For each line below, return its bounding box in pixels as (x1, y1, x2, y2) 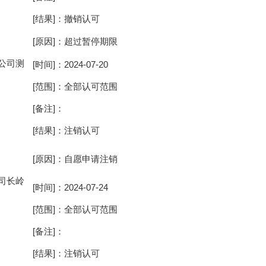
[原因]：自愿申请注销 (33, 154, 118, 164)
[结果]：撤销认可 (33, 14, 100, 24)
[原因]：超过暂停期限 (33, 36, 118, 46)
